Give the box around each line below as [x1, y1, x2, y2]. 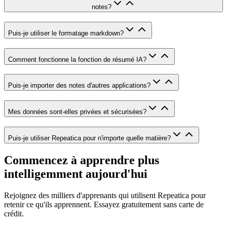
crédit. [4, 209, 24, 218]
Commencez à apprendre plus [4, 153, 159, 167]
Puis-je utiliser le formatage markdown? [8, 29, 124, 37]
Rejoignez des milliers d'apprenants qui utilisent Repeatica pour [4, 191, 206, 200]
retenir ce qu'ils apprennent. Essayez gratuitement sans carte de [4, 200, 204, 209]
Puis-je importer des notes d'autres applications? [8, 82, 150, 90]
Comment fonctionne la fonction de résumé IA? [8, 55, 146, 63]
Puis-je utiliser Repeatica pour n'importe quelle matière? [8, 134, 171, 142]
